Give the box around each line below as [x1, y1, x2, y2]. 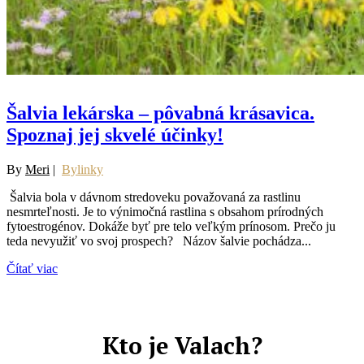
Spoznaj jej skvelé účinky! [6, 123, 223, 145]
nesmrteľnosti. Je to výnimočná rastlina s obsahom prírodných [6, 204, 323, 219]
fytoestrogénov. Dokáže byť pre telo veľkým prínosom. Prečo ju [6, 219, 336, 233]
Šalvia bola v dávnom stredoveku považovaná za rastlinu [6, 189, 301, 204]
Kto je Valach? [102, 330, 262, 362]
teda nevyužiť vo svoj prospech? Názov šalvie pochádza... [6, 233, 311, 248]
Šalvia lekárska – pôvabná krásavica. [6, 102, 314, 123]
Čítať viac [6, 261, 58, 275]
